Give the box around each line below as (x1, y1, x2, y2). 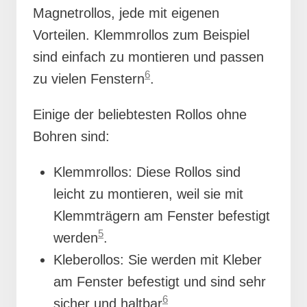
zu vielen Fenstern (33, 71, 145, 86)
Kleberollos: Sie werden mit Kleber (53, 251, 262, 267)
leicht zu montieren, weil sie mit (53, 186, 243, 201)
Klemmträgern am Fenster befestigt (53, 208, 270, 223)
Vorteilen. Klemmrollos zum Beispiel (33, 27, 249, 42)
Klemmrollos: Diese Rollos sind (53, 164, 241, 180)
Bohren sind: (33, 128, 110, 144)
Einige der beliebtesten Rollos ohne (33, 106, 247, 122)
